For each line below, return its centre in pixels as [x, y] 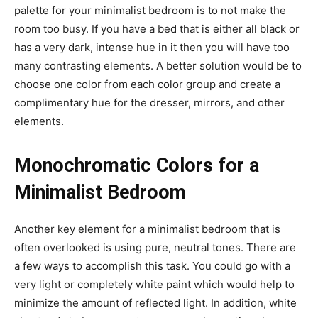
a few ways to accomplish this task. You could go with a [152, 266]
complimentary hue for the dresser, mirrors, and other [149, 103]
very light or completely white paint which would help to [154, 284]
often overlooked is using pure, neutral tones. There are [155, 247]
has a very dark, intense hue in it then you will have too [152, 47]
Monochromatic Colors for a [137, 165]
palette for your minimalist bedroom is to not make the [150, 10]
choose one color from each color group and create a [147, 84]
